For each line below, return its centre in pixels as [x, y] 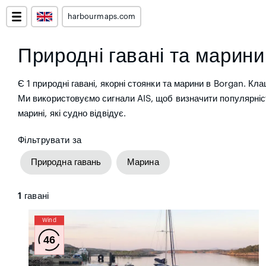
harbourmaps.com [102, 17]
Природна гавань [66, 162]
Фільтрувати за [50, 140]
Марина [143, 162]
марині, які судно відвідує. [72, 114]
